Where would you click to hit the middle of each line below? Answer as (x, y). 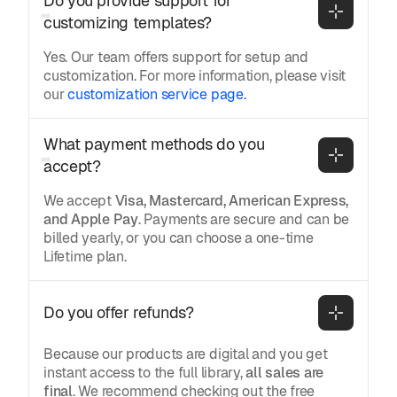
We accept (79, 200)
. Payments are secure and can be (244, 219)
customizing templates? (128, 22)
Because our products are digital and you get (186, 354)
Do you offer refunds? (119, 313)
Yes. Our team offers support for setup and (176, 57)
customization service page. (157, 94)
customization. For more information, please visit (195, 75)
